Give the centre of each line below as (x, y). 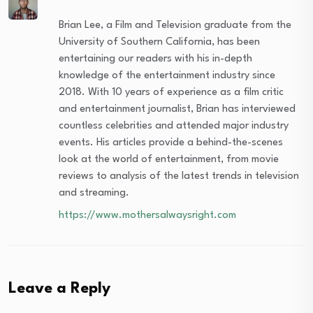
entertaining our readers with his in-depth (156, 59)
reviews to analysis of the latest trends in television (179, 176)
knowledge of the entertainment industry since (167, 75)
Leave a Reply (59, 288)
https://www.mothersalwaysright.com (148, 215)
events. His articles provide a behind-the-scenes (171, 143)
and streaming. (94, 193)
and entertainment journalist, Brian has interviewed (177, 109)
